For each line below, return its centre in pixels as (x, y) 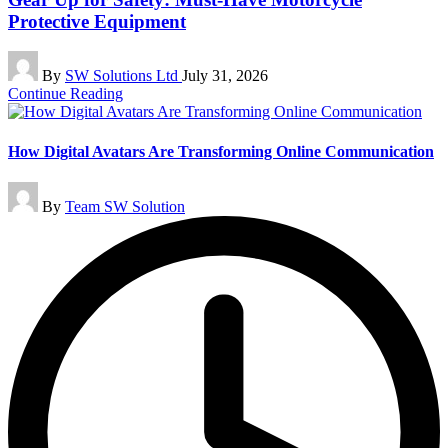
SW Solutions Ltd (123, 76)
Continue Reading (65, 94)
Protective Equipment (97, 21)
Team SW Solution (125, 206)
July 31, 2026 (225, 76)
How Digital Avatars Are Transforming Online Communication (221, 151)
